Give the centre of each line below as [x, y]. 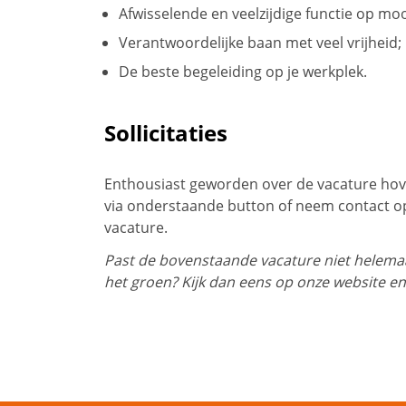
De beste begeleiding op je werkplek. [243, 71]
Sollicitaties [166, 132]
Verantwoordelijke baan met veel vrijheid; [260, 42]
